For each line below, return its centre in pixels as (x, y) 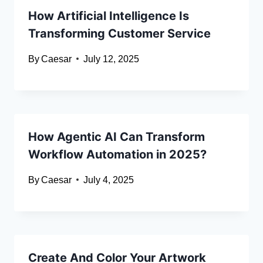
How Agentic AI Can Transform (117, 136)
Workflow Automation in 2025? (117, 154)
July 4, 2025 (109, 180)
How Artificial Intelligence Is (109, 16)
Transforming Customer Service (119, 33)
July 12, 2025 (112, 59)
